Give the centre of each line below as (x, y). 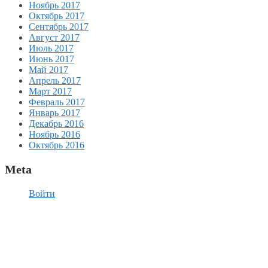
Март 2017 (50, 91)
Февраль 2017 (57, 102)
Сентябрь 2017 (59, 26)
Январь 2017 (54, 112)
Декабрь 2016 (56, 123)
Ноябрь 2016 (54, 134)
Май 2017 (48, 69)
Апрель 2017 (55, 80)
